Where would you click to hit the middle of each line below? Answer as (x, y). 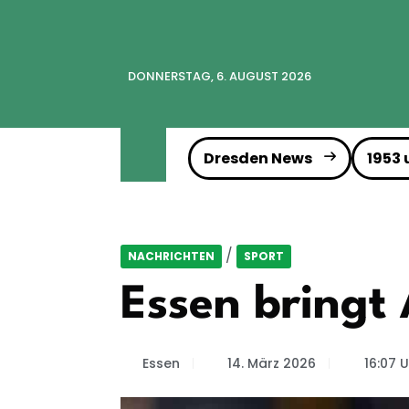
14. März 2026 (272, 363)
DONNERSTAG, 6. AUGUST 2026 (220, 76)
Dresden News (258, 158)
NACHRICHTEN (171, 256)
